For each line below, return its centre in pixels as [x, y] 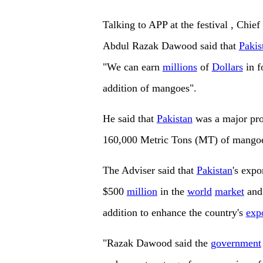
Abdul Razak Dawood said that [171, 46]
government [236, 243]
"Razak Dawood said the [156, 243]
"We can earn [132, 67]
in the [172, 192]
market [229, 192]
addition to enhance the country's [174, 213]
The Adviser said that [149, 171]
